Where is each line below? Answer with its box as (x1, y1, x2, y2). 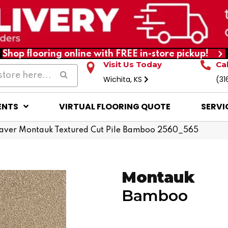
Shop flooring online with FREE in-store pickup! (3, 49, 209, 59)
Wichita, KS (103, 74, 145, 84)
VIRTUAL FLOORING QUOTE (59, 100, 170, 112)
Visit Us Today (103, 59, 162, 69)
